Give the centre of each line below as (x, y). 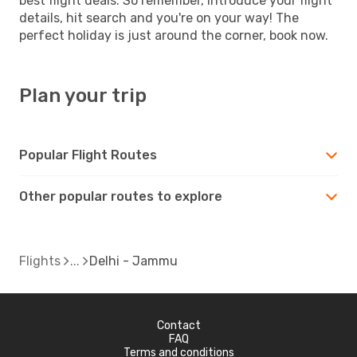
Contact (178, 325)
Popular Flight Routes (88, 155)
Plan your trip (83, 95)
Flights (40, 261)
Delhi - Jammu (133, 261)
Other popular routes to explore (121, 196)
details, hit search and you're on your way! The (159, 18)
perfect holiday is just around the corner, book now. (174, 35)
